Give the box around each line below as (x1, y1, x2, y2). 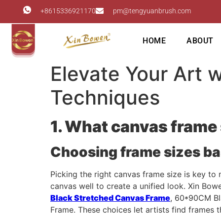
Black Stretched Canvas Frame (50, 193, 170, 203)
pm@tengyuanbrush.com (113, 6, 191, 15)
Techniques (50, 85, 160, 110)
